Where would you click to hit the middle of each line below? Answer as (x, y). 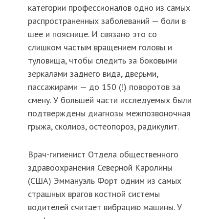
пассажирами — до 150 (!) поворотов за (104, 87)
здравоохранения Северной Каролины (100, 168)
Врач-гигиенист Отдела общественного (103, 154)
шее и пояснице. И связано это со (92, 34)
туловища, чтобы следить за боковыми (102, 61)
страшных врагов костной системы (94, 194)
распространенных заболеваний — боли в (107, 21)
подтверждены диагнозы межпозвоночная (109, 113)
